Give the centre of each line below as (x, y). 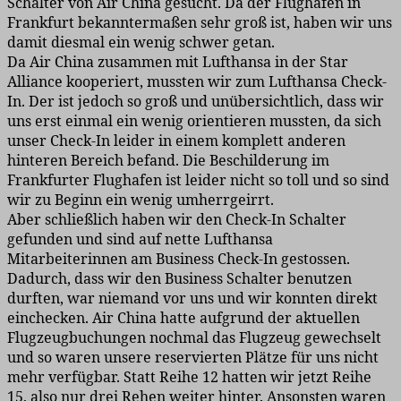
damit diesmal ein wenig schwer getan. (143, 43)
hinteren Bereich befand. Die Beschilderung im (168, 161)
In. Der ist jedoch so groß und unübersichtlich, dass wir (196, 102)
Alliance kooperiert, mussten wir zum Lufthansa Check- (197, 82)
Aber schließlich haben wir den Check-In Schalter (177, 220)
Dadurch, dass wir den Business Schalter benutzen (179, 279)
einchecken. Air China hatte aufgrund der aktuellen (183, 318)
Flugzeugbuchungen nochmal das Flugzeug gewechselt (194, 338)
